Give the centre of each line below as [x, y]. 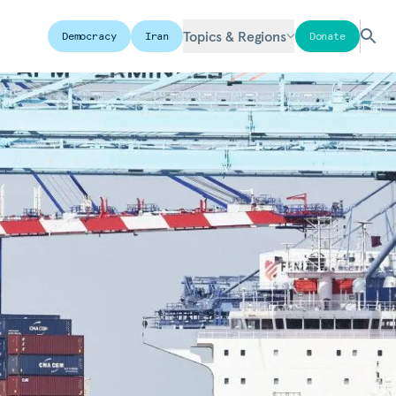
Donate [327, 36]
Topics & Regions [235, 36]
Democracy [89, 36]
